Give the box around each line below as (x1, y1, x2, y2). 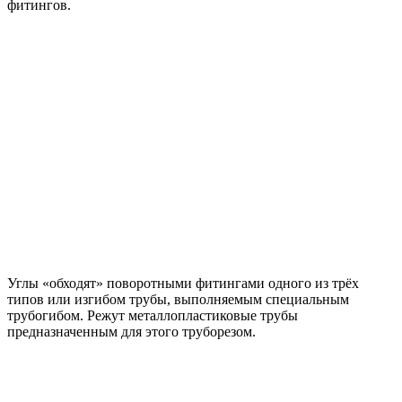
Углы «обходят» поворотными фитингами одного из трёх (7, 275, 359, 291)
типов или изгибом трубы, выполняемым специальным (7, 291, 349, 307)
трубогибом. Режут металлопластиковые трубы (7, 307, 298, 323)
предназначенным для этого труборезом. (7, 323, 256, 339)
